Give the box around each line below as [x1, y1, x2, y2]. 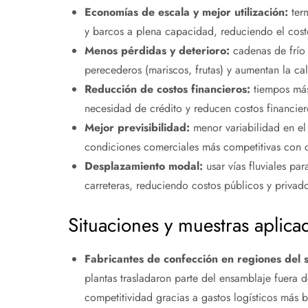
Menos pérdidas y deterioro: [84, 43, 230, 59]
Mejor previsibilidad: [84, 120, 190, 136]
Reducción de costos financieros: [84, 81, 250, 98]
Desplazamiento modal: [84, 158, 203, 175]
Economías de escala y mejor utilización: [84, 4, 288, 21]
